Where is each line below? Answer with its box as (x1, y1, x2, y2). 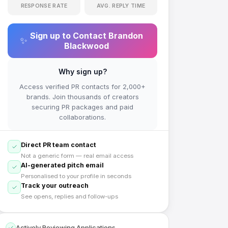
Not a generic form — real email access (21, 152, 133, 159)
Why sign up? (58, 67, 107, 76)
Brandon (108, 31, 143, 41)
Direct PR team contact (21, 141, 96, 149)
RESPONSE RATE (20, 3, 68, 9)
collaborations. (59, 113, 106, 121)
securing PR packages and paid (32, 103, 133, 111)
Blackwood (64, 41, 109, 51)
